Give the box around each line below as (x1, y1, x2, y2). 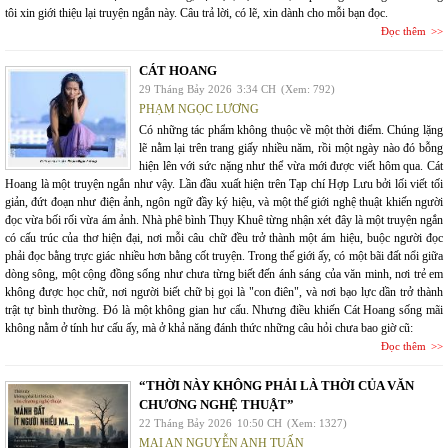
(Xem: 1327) (287, 417, 347, 429)
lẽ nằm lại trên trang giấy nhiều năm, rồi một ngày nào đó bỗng (139, 141, 443, 155)
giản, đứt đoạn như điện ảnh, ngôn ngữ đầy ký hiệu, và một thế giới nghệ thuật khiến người (5, 195, 443, 209)
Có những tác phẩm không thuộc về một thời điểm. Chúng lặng (139, 123, 443, 137)
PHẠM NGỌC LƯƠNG (139, 102, 259, 116)
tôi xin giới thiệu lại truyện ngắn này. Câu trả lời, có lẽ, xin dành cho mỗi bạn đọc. (5, 6, 388, 20)
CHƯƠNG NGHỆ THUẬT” (139, 397, 294, 412)
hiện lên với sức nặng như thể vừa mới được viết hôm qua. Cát (139, 159, 443, 173)
